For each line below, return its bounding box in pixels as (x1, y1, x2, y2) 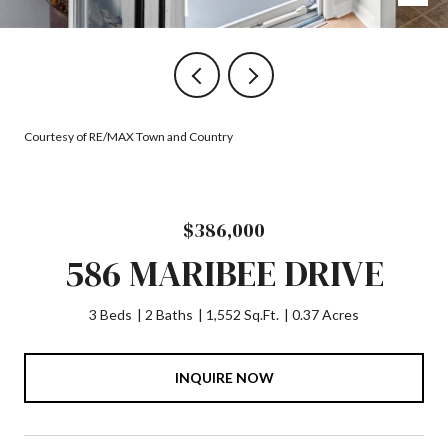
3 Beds (89, 306, 132, 323)
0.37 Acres (292, 306, 359, 323)
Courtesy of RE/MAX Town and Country (24, 129, 233, 144)
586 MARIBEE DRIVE (64, 249, 384, 298)
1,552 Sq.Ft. (206, 306, 279, 323)
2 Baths (145, 306, 193, 323)
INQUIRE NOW (174, 368, 274, 386)
